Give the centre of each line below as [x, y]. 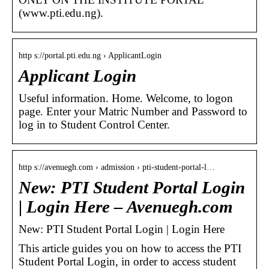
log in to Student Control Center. [94, 124]
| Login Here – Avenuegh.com [126, 207]
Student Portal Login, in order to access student [127, 261]
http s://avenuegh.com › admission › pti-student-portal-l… [117, 167]
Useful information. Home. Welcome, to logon [126, 98]
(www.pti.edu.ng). [61, 13]
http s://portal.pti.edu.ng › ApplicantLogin [90, 55]
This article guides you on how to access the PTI [130, 248]
